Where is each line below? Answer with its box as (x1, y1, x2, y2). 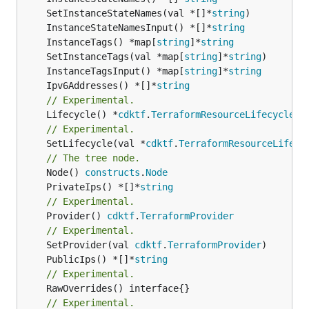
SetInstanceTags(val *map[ (46, 50, 184, 62)
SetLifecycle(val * (46, 137, 146, 149)
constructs (85, 166, 140, 178)
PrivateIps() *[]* (46, 181, 140, 192)
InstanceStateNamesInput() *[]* (46, 21, 212, 33)
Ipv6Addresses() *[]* (46, 79, 157, 91)
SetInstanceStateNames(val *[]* (46, 7, 212, 19)
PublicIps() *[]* (46, 253, 134, 265)
